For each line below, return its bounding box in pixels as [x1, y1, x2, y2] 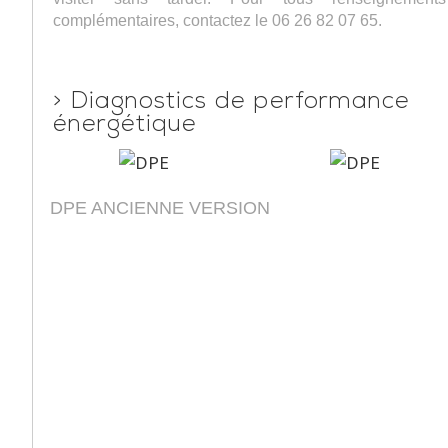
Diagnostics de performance [71, 90, 410, 114]
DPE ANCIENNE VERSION [50, 197, 270, 218]
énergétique [53, 113, 197, 137]
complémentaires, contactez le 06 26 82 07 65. [53, 11, 382, 29]
